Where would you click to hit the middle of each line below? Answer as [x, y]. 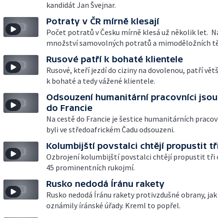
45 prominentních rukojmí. [91, 167]
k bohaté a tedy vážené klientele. [101, 81]
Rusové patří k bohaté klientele [115, 59]
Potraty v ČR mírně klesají [103, 21]
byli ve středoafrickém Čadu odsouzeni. [110, 129]
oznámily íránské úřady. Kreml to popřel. [113, 205]
